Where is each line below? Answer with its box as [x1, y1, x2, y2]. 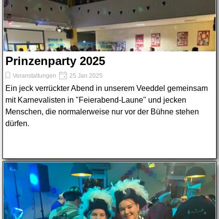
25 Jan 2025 [68, 72, 103, 79]
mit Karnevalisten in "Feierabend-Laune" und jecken [5, 96, 186, 104]
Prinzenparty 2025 [5, 54, 105, 67]
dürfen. [5, 119, 29, 128]
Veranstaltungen [13, 72, 56, 79]
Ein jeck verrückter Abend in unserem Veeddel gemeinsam [5, 84, 208, 92]
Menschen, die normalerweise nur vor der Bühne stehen [5, 108, 199, 116]
